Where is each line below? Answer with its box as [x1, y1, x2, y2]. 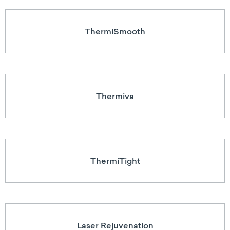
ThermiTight [90, 156, 140, 166]
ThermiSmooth [85, 26, 145, 37]
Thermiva [96, 91, 134, 102]
